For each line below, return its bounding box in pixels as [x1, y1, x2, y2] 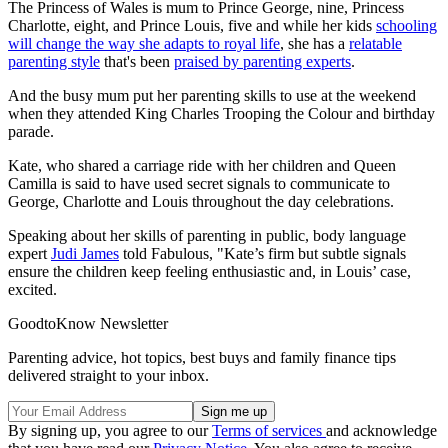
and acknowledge [326, 421, 437, 439]
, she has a [280, 34, 349, 52]
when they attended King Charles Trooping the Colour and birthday [8, 104, 435, 122]
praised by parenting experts [174, 52, 351, 70]
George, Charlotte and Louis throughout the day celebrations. [8, 192, 394, 210]
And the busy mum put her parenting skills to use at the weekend [8, 86, 416, 104]
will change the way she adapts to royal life [8, 34, 280, 52]
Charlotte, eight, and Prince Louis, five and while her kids [8, 16, 376, 34]
